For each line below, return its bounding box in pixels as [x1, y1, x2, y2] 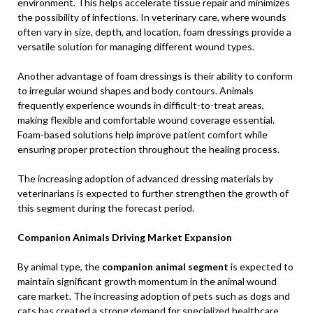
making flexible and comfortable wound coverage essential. [17, 114, 275, 126]
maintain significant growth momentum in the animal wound [17, 275, 277, 287]
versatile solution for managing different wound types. [17, 41, 254, 52]
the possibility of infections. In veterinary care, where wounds [17, 11, 286, 23]
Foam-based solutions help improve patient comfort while [17, 129, 268, 140]
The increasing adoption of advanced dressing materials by [17, 173, 273, 184]
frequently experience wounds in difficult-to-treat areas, [17, 99, 264, 111]
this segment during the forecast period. [17, 202, 194, 214]
